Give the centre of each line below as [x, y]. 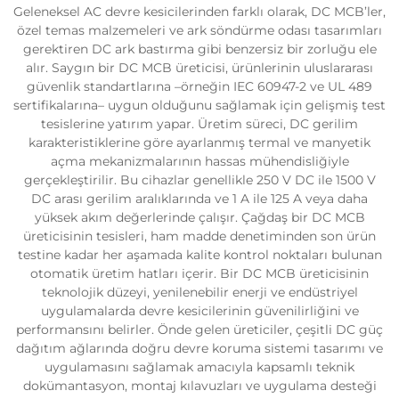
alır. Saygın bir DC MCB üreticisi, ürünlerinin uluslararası [199, 68]
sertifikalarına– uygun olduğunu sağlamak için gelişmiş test [199, 105]
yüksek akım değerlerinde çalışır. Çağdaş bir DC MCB [199, 217]
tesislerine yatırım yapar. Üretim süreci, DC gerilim [199, 124]
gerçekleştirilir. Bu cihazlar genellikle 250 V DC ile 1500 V [199, 180]
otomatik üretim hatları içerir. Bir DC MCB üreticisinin [199, 273]
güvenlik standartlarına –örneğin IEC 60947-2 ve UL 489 [199, 86]
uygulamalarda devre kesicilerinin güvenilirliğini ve [199, 311]
